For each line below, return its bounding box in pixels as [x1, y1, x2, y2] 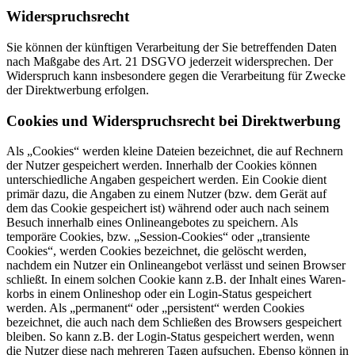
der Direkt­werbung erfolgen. [6, 82, 149, 97]
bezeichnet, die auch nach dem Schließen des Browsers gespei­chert [6, 315, 342, 330]
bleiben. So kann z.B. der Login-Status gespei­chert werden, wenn [6, 330, 334, 344]
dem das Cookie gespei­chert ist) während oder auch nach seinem [6, 201, 329, 216]
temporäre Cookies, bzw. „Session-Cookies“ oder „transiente [6, 230, 310, 244]
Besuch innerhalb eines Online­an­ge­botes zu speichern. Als [6, 216, 298, 230]
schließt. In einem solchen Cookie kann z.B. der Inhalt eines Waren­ [6, 273, 345, 287]
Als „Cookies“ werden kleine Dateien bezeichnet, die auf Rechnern [6, 144, 343, 158]
